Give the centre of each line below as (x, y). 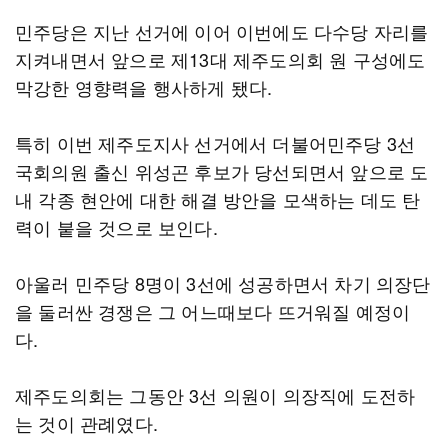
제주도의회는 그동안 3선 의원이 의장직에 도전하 (215, 395)
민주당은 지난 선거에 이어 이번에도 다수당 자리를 (222, 31)
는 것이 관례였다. (86, 423)
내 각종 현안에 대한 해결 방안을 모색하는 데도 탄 (218, 199)
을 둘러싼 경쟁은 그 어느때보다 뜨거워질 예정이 (213, 311)
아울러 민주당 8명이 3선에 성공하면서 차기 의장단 (223, 283)
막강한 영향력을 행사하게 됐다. (144, 87)
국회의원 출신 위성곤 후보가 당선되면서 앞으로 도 (222, 171)
